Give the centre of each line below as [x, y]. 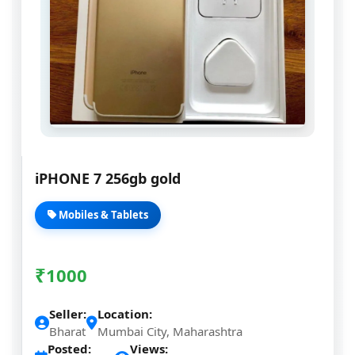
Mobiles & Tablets [102, 215]
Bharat [67, 331]
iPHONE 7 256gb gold [108, 178]
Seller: [68, 314]
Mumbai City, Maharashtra [170, 331]
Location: [125, 314]
